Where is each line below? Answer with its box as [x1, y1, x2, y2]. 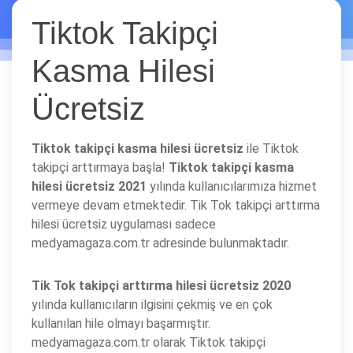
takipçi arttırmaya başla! [32, 160, 169, 175]
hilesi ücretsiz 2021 [32, 179, 147, 194]
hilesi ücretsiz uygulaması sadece [32, 217, 216, 232]
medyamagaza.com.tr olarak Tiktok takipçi [32, 335, 266, 350]
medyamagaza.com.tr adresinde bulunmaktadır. [32, 236, 289, 251]
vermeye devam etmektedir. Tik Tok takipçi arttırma [32, 198, 320, 213]
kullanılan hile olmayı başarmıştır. [32, 316, 210, 331]
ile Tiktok [243, 141, 299, 156]
